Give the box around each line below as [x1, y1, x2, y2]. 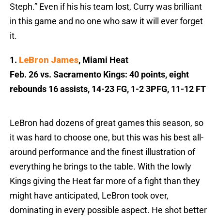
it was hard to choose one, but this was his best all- [10, 132, 203, 143]
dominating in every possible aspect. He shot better [10, 205, 207, 216]
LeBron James [19, 55, 78, 65]
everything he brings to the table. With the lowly [10, 161, 191, 172]
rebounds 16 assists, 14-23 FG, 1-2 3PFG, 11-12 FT [10, 84, 206, 94]
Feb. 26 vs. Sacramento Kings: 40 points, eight [10, 69, 189, 80]
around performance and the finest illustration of [10, 147, 195, 157]
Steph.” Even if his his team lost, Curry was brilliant [10, 1, 202, 12]
